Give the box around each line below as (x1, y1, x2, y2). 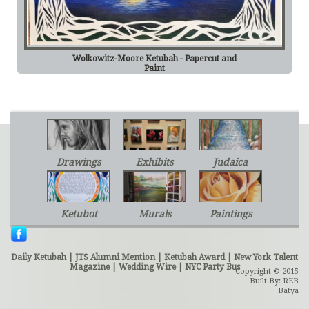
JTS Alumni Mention (75, 252, 155, 262)
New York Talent (234, 252, 298, 262)
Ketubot (60, 208, 97, 219)
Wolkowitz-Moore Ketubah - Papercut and (72, 53, 237, 63)
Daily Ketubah (11, 252, 66, 262)
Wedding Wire (118, 261, 176, 272)
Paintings (209, 208, 252, 219)
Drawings (57, 156, 101, 168)
